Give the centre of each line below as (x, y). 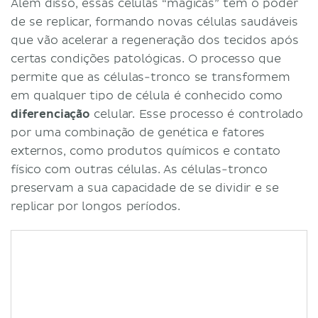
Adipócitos (82, 94)
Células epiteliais (100, 76)
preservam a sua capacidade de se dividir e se (145, 188)
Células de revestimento (151, 20)
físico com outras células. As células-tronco (139, 169)
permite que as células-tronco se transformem (150, 77)
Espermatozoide (130, 131)
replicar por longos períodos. (96, 206)
